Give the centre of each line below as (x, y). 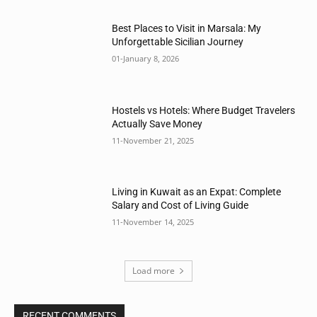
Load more (154, 271)
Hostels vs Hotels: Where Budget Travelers (204, 110)
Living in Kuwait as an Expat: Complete (197, 192)
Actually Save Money (157, 123)
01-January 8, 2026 (146, 59)
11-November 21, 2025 (153, 140)
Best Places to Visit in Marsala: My (187, 29)
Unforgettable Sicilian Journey (178, 42)
